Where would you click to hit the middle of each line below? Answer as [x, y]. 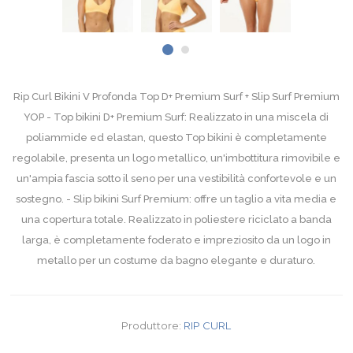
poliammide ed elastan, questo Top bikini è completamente [176, 138]
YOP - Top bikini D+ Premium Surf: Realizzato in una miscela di [176, 117]
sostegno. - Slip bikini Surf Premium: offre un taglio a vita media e [176, 199]
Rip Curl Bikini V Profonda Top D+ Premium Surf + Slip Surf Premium [176, 97]
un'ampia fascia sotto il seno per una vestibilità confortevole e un [176, 179]
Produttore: [152, 326]
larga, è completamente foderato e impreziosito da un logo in [176, 240]
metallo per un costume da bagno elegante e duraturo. [176, 261]
